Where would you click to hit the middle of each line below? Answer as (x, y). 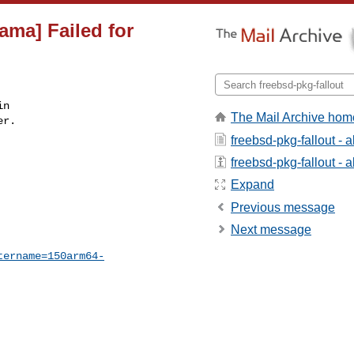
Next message (271, 230)
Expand (252, 185)
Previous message (283, 207)
